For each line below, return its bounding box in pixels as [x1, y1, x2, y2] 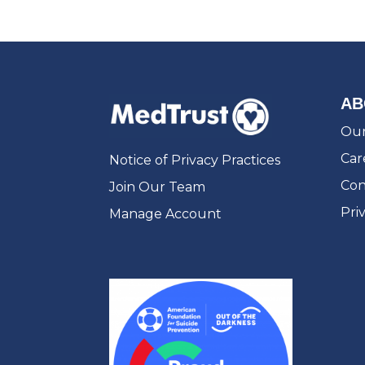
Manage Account [109, 205, 222, 222]
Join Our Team [109, 178, 206, 195]
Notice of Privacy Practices [109, 152, 281, 168]
